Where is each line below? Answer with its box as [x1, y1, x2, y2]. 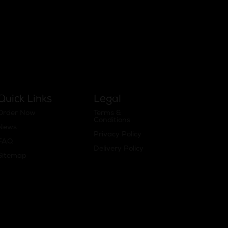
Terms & [93, 109, 121, 117]
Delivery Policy [93, 145, 144, 153]
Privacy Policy [93, 131, 141, 138]
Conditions [93, 117, 130, 124]
